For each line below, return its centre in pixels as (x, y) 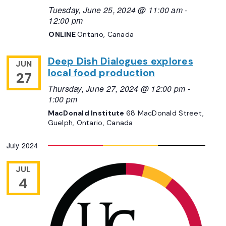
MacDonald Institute (87, 113)
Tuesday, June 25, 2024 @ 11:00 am (116, 10)
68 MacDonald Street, (165, 113)
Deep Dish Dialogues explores (120, 62)
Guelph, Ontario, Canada (90, 123)
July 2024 (22, 146)
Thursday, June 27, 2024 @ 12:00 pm (117, 89)
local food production (101, 73)
